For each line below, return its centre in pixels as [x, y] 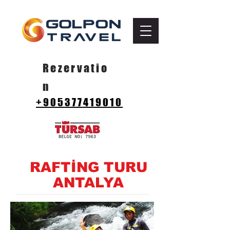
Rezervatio [76, 68]
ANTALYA [88, 183]
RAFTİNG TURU [88, 167]
